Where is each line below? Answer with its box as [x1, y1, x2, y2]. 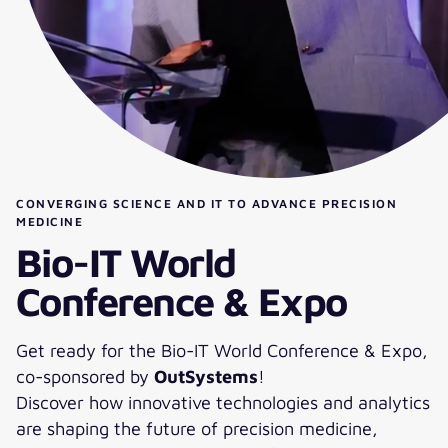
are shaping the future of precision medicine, [16, 417, 378, 439]
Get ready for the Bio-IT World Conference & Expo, [16, 339, 428, 361]
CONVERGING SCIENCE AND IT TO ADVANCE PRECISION [16, 196, 397, 211]
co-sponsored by [16, 365, 154, 387]
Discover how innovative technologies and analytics [16, 391, 430, 413]
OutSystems [154, 365, 258, 387]
